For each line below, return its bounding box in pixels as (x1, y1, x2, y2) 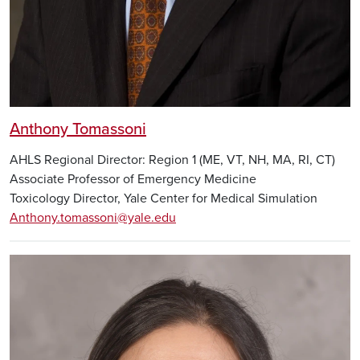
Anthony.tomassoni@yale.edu (10, 209, 176, 226)
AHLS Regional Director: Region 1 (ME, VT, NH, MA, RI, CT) (10, 151, 335, 168)
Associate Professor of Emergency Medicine (10, 170, 256, 187)
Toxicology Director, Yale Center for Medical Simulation (10, 190, 317, 207)
